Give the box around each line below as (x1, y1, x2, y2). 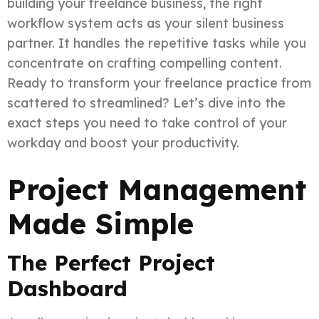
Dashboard (7, 274, 127, 302)
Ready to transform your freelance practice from (7, 74, 311, 91)
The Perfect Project (7, 249, 215, 276)
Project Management (7, 171, 306, 207)
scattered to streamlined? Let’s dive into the (7, 94, 286, 111)
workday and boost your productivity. (7, 134, 239, 151)
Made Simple (7, 205, 194, 241)
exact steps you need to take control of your (7, 114, 287, 131)
